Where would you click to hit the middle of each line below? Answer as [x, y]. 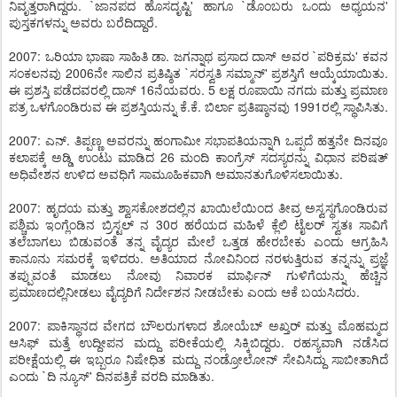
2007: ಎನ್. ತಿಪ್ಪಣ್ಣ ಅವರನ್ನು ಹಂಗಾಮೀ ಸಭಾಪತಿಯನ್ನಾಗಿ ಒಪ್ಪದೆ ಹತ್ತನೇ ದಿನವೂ [198, 140]
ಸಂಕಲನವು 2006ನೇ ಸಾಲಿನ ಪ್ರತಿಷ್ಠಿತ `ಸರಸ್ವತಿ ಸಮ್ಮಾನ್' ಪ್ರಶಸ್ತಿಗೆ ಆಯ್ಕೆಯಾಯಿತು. [198, 73]
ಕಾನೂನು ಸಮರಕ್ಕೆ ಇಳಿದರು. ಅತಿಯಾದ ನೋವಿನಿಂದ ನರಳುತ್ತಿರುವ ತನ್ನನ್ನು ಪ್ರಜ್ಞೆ [198, 258]
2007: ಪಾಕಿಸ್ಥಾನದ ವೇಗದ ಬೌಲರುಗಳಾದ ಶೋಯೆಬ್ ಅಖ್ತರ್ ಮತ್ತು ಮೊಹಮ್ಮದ [198, 325]
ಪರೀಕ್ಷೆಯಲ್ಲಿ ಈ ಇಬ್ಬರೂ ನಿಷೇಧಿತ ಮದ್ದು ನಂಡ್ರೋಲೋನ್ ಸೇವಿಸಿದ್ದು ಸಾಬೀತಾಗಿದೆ [198, 359]
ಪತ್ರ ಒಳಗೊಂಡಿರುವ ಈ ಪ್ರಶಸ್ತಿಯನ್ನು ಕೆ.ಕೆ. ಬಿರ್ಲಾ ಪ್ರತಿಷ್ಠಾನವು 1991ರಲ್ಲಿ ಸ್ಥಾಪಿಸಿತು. [198, 106]
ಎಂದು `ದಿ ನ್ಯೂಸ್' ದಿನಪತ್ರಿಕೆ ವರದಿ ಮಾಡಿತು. [112, 376]
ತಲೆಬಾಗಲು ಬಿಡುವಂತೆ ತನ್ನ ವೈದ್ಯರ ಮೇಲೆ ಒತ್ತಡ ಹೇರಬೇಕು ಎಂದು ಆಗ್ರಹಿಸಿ [198, 241]
